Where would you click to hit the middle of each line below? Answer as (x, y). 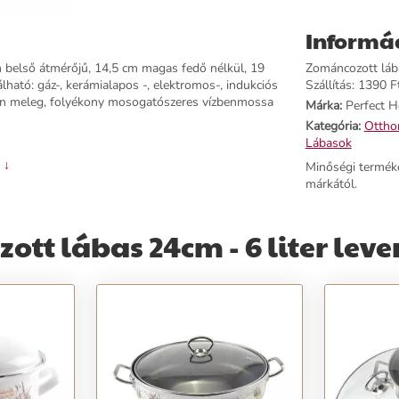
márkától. (331, 184)
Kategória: (333, 126)
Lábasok (328, 143)
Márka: (323, 106)
